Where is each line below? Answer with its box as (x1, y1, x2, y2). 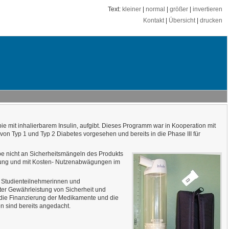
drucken (200, 17, 222, 25)
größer (170, 6, 188, 13)
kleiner (122, 6, 141, 13)
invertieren (193, 6, 222, 13)
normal (146, 6, 165, 13)
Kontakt (143, 17, 164, 25)
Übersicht (169, 17, 195, 25)
